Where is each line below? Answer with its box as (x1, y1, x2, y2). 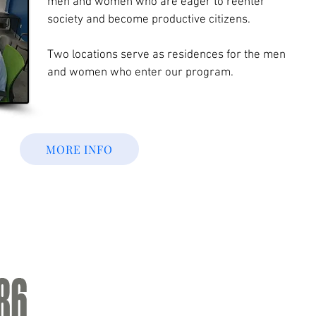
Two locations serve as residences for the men (47, 48, 286, 62)
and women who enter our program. (47, 66, 233, 80)
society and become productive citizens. (47, 13, 250, 27)
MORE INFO (46, 142, 113, 157)
